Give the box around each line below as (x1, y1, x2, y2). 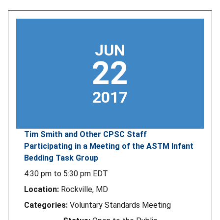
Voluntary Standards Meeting (70, 200, 171, 210)
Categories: (24, 200, 68, 210)
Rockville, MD (61, 184, 108, 194)
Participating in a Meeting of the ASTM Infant (24, 141, 193, 151)
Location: (24, 184, 59, 194)
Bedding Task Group (24, 153, 98, 163)
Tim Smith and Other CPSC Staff (24, 129, 147, 139)
